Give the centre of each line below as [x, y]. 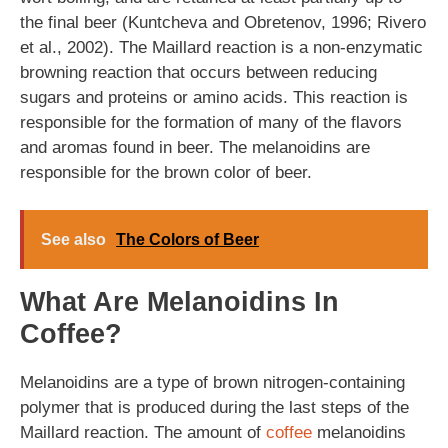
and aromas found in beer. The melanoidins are [195, 147]
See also [73, 239]
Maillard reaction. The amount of [143, 432]
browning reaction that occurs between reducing [198, 72]
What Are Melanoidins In [179, 302]
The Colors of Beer [187, 239]
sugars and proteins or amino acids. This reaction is [214, 97]
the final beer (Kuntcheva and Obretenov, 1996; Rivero [223, 22]
